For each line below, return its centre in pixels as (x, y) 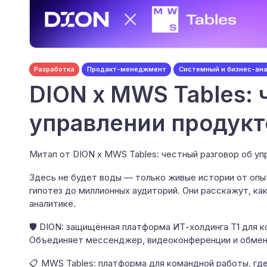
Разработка (55, 69)
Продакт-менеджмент (126, 69)
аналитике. (52, 203)
